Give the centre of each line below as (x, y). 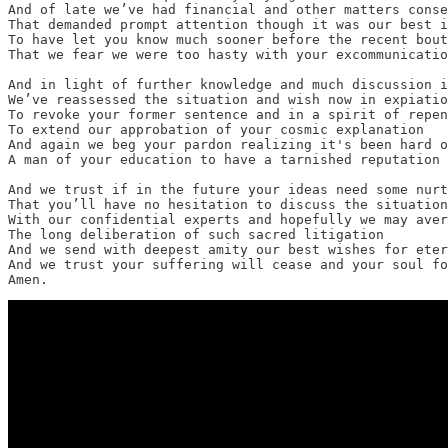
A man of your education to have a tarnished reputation (224, 159)
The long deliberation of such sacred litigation (196, 234)
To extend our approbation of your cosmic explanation (216, 129)
